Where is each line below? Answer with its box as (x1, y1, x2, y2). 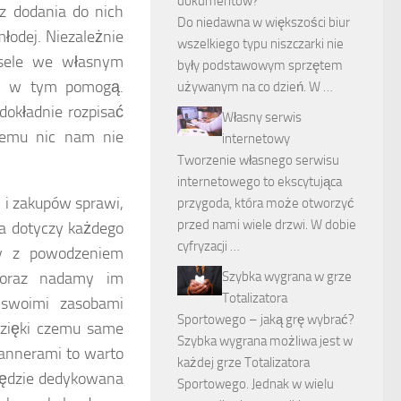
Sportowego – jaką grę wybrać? (177, 311, 354, 328)
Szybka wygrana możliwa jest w (177, 332, 353, 349)
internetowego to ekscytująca (177, 173, 342, 190)
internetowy (222, 130, 290, 147)
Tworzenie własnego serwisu (177, 151, 339, 168)
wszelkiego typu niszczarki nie (177, 35, 344, 52)
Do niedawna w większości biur (177, 13, 350, 30)
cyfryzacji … (177, 237, 240, 254)
